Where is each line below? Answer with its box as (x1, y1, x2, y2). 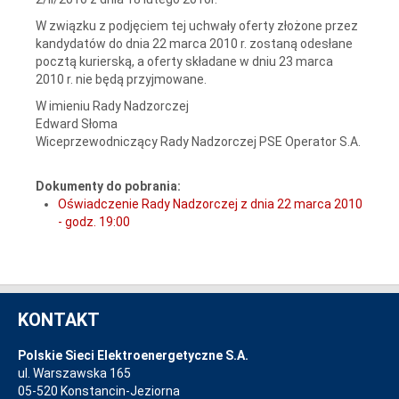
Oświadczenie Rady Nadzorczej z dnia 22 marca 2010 (58, 196, 362, 211)
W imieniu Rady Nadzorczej (36, 98, 189, 113)
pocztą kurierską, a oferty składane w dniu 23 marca (36, 53, 333, 69)
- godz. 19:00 (58, 214, 130, 229)
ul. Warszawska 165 (18, 366, 131, 380)
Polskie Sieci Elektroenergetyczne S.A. (18, 348, 248, 362)
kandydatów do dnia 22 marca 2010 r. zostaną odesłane (36, 36, 353, 51)
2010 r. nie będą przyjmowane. (36, 71, 207, 86)
